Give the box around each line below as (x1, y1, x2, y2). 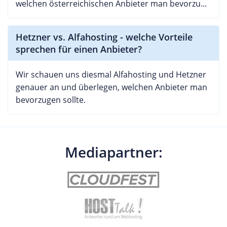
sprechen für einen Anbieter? (16, 43, 142, 55)
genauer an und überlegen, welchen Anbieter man (16, 81, 207, 93)
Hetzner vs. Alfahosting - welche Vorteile (16, 30, 193, 43)
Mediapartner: (64, 142, 163, 162)
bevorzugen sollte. (16, 94, 86, 105)
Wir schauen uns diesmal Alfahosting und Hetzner (16, 68, 206, 80)
